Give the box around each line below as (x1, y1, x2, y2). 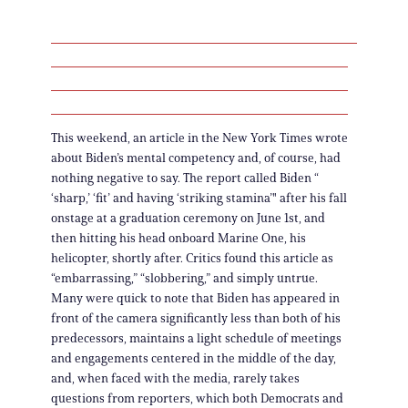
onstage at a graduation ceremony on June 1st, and (51, 210, 325, 227)
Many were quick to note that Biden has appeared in (51, 291, 340, 307)
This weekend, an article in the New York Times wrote (51, 130, 348, 147)
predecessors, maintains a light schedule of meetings (51, 331, 342, 347)
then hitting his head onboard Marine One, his (51, 230, 306, 247)
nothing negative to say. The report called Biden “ (51, 170, 319, 187)
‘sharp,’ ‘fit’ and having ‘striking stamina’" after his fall (51, 190, 347, 207)
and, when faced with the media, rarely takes (51, 371, 300, 387)
